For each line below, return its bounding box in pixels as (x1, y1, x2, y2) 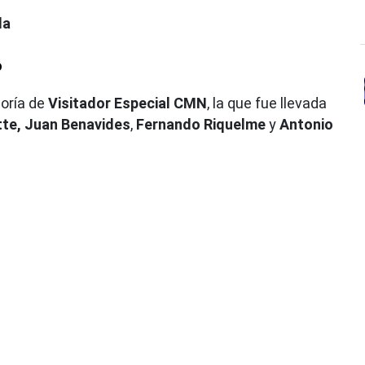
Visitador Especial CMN (48, 94, 207, 112)
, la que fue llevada (207, 94, 327, 112)
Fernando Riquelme (136, 115, 266, 133)
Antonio (279, 115, 333, 133)
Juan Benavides (24, 115, 130, 133)
